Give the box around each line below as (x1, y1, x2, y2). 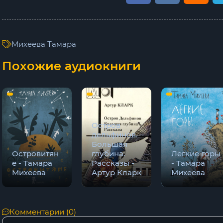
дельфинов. (92, 129, 137, 139)
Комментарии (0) (9, 207, 76, 217)
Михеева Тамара (11, 39, 76, 49)
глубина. (92, 148, 125, 158)
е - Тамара (12, 158, 52, 168)
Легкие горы (171, 148, 221, 158)
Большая (92, 139, 127, 149)
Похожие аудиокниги (2, 58, 141, 73)
